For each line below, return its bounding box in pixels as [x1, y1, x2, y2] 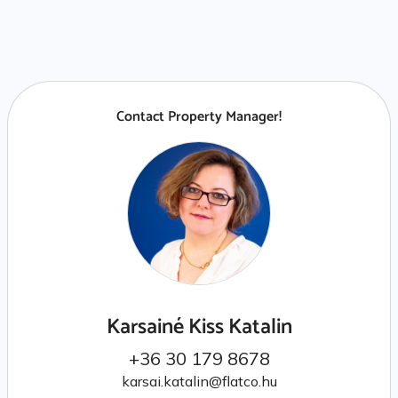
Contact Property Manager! [116, 104, 282, 129]
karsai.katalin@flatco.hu [121, 371, 277, 390]
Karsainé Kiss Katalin [106, 309, 292, 345]
